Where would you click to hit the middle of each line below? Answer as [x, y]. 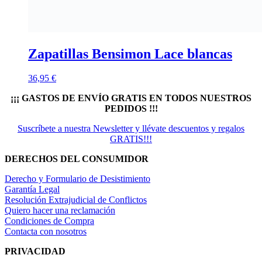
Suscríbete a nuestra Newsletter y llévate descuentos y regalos [131, 129]
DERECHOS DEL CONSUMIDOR [77, 159]
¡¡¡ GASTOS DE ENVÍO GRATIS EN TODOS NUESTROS [131, 98]
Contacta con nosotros [46, 232]
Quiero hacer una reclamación [60, 211]
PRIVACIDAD [35, 251]
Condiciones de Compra [49, 221]
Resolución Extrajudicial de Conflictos [76, 200]
